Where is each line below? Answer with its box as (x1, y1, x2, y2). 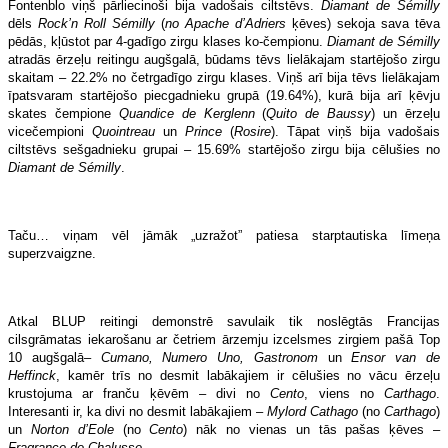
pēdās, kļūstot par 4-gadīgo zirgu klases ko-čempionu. (8, 33, 327, 49)
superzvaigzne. (8, 245, 96, 261)
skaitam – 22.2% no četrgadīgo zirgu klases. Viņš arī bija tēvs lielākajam (8, 69, 440, 85)
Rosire (234, 123, 271, 139)
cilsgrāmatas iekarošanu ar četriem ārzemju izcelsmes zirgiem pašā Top (8, 331, 440, 347)
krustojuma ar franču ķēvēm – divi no (8, 385, 271, 401)
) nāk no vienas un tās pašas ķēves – (183, 421, 441, 437)
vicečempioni (8, 123, 92, 139)
